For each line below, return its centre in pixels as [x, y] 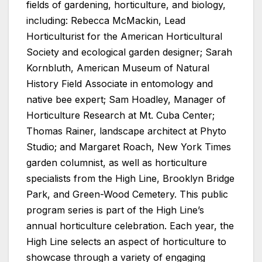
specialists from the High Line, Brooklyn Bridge [130, 179]
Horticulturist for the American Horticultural [124, 37]
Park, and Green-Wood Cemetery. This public [127, 194]
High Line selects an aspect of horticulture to [126, 242]
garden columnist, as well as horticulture [117, 163]
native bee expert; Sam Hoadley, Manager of [126, 100]
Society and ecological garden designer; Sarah [129, 52]
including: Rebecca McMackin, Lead [106, 21]
